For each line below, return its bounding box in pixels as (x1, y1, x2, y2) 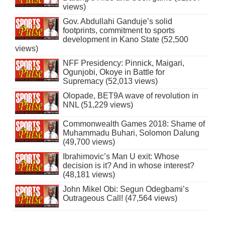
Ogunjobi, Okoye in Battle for (62, 67, 165, 76)
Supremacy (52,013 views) (62, 76, 158, 85)
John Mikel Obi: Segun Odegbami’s (62, 184, 189, 193)
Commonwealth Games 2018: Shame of (62, 119, 205, 128)
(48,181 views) (62, 170, 115, 179)
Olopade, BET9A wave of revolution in (62, 91, 198, 100)
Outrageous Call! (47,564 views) (62, 193, 177, 202)
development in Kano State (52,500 (62, 35, 188, 44)
